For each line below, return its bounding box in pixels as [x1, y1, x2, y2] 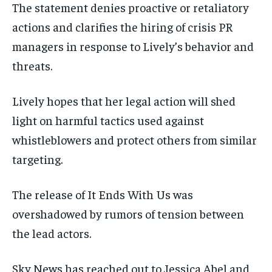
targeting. [12, 151, 63, 166]
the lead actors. [12, 225, 91, 240]
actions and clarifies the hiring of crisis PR [12, 18, 233, 34]
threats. [12, 57, 52, 73]
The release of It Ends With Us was [12, 186, 193, 202]
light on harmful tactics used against [12, 112, 204, 127]
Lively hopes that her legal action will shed [12, 92, 236, 108]
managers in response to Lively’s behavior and [12, 38, 254, 53]
